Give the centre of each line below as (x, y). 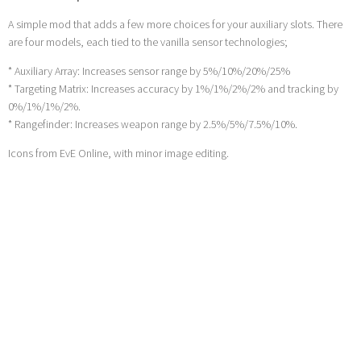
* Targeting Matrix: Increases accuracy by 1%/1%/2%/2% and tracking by (173, 89)
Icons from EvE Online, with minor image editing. (118, 154)
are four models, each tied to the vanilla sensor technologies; (148, 42)
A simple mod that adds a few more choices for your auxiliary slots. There (175, 25)
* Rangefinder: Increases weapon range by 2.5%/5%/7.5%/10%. (153, 124)
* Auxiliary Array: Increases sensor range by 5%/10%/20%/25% (149, 71)
